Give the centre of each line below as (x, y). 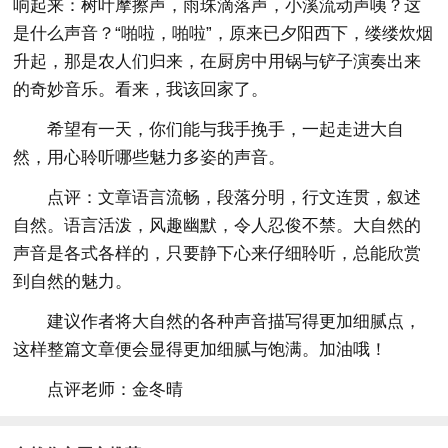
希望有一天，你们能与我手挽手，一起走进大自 (226, 129)
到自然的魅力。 (73, 281)
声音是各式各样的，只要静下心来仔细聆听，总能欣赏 (217, 253)
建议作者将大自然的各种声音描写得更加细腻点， (234, 321)
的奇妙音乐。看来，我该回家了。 (141, 89)
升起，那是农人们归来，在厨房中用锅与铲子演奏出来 (217, 61)
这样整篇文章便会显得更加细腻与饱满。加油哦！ (200, 349)
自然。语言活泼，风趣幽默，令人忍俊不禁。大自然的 (217, 225)
